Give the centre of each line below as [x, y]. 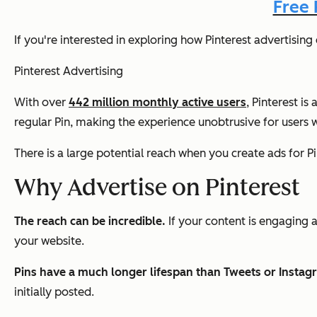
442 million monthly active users [157, 102]
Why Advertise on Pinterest [157, 187]
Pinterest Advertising [69, 71]
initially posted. [54, 292]
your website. [49, 241]
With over [41, 102]
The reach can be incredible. [90, 221]
